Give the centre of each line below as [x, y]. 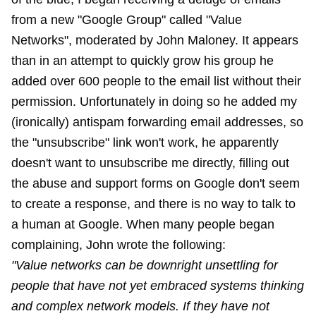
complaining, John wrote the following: [119, 245]
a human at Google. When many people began [143, 224]
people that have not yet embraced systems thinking [158, 286]
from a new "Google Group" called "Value [127, 20]
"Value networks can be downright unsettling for [145, 265]
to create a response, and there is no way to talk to [153, 204]
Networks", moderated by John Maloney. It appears [155, 40]
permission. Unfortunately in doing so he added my [154, 102]
